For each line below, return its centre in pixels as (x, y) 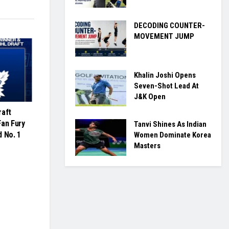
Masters (147, 146)
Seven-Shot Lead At (166, 86)
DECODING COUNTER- (169, 26)
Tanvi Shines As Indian (170, 124)
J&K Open (150, 96)
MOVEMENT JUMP (164, 37)
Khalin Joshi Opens (165, 75)
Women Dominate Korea (173, 135)
